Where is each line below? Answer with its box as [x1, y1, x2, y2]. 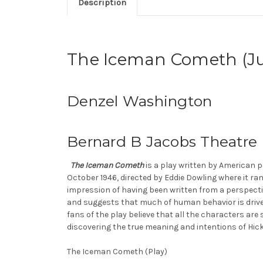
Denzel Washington [67, 92, 213, 110]
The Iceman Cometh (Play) [67, 246, 169, 257]
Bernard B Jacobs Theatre [67, 133, 257, 150]
